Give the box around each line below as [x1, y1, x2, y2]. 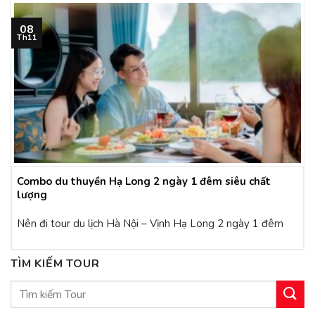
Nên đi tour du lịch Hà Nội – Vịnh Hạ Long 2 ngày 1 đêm [17, 217, 283, 231]
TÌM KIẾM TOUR [11, 255, 100, 271]
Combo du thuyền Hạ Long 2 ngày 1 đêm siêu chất [17, 174, 271, 189]
